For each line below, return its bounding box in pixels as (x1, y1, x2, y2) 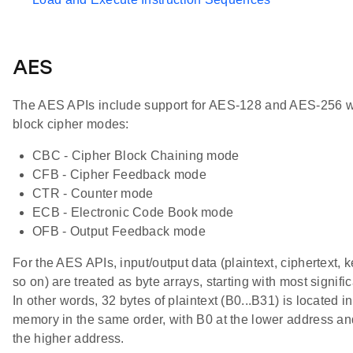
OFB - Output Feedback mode (32, 225, 206, 239)
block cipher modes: (13, 117, 129, 132)
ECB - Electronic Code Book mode (32, 206, 234, 220)
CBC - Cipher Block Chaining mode (32, 149, 240, 163)
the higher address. (13, 332, 124, 346)
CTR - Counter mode (32, 187, 154, 201)
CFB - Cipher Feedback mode (32, 168, 206, 182)
